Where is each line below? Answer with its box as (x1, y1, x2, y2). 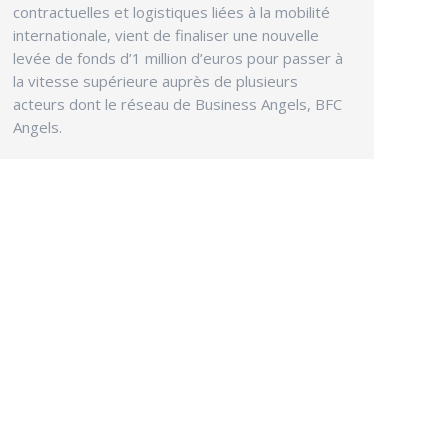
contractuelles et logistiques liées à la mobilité (13, 2, 330, 23)
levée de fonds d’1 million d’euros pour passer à (13, 48, 343, 69)
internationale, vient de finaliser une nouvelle (13, 25, 319, 46)
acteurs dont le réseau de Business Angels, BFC (13, 94, 342, 115)
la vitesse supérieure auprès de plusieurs (13, 71, 298, 92)
